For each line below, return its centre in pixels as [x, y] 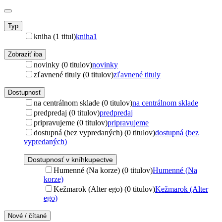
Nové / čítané [27, 216]
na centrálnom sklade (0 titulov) [83, 103]
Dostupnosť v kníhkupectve [70, 159]
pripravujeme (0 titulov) [71, 122]
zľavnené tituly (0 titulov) [74, 74]
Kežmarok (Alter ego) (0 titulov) [104, 189]
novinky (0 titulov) [63, 64]
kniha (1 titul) [55, 36]
